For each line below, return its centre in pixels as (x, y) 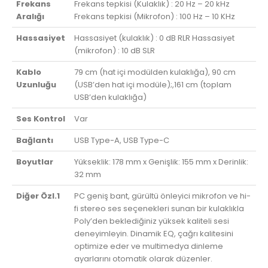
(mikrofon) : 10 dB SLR (115, 51)
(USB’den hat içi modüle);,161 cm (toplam (153, 85)
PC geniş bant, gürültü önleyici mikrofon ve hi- (163, 196)
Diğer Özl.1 (38, 196)
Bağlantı (35, 141)
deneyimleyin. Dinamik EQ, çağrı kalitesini (154, 234)
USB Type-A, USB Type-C (122, 141)
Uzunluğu (36, 85)
